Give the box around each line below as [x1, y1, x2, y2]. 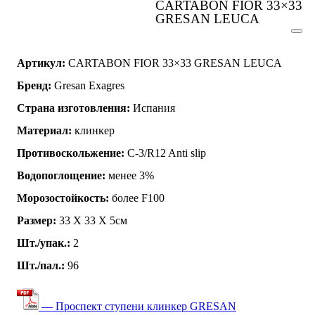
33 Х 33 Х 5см [56, 214, 127, 226]
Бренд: [17, 79, 51, 91]
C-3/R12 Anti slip [124, 146, 206, 159]
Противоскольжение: [17, 146, 124, 159]
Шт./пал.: [17, 259, 65, 271]
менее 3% [105, 169, 154, 181]
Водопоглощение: [17, 169, 105, 181]
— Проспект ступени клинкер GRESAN [39, 300, 236, 312]
